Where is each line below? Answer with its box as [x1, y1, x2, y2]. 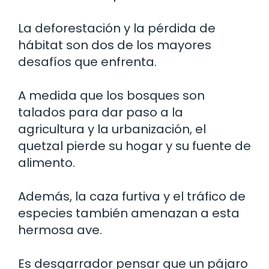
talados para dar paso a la [18, 104, 183, 121]
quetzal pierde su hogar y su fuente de [18, 138, 251, 154]
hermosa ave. [18, 222, 102, 238]
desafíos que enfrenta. [18, 53, 157, 70]
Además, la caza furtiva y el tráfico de [18, 188, 246, 205]
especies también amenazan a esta [18, 205, 240, 222]
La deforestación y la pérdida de [18, 20, 216, 37]
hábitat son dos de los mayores [18, 37, 211, 53]
